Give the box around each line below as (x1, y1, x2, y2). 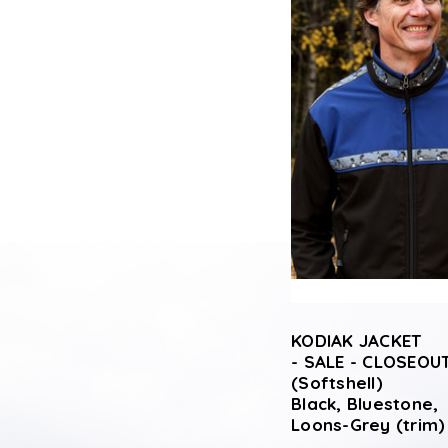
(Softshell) (291, 372, 383, 393)
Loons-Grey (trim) (291, 414, 446, 435)
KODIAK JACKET (291, 330, 422, 351)
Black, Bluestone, (291, 393, 439, 414)
